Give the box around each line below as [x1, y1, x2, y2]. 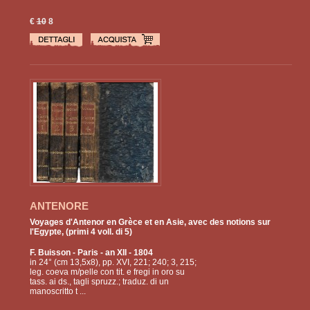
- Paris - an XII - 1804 [70, 248, 153, 258]
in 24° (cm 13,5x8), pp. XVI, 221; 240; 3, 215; [29, 257, 197, 268]
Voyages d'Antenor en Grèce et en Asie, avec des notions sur [29, 217, 271, 228]
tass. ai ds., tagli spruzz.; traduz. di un [29, 277, 169, 287]
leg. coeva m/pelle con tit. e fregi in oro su [29, 267, 185, 277]
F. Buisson [29, 248, 71, 258]
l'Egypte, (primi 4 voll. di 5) [29, 227, 132, 237]
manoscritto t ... [29, 286, 86, 297]
